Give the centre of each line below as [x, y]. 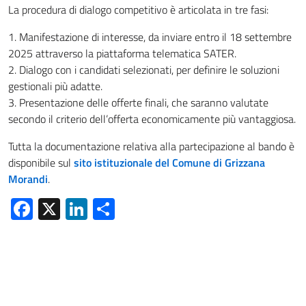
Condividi [156, 209]
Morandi [28, 179]
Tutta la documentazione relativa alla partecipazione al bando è [151, 147]
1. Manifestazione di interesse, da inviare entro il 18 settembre [150, 37]
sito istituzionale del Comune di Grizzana [169, 163]
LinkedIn [126, 209]
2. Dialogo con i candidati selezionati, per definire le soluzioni [144, 70]
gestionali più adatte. [55, 86]
